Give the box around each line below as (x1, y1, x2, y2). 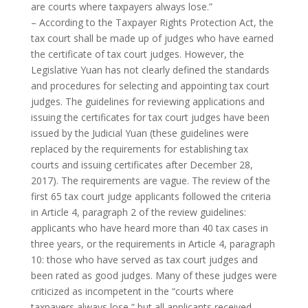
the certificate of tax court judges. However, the (30, 47, 244, 60)
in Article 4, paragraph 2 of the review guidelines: (30, 205, 246, 219)
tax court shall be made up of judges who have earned (30, 31, 274, 45)
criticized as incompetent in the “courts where (30, 284, 234, 298)
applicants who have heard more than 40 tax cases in (30, 221, 268, 234)
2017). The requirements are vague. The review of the (30, 173, 270, 187)
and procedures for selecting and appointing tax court (30, 78, 269, 92)
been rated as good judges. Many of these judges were (30, 268, 277, 282)
